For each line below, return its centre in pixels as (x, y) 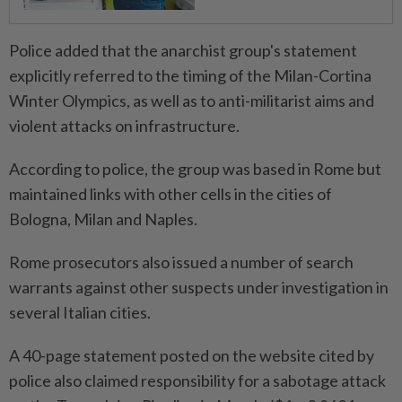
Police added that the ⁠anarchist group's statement (183, 51)
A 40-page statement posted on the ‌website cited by (192, 356)
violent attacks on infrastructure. (124, 126)
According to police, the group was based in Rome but (195, 169)
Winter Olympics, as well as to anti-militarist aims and (192, 101)
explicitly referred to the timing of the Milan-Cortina (190, 76)
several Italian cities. (80, 313)
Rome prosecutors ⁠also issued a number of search (181, 262)
